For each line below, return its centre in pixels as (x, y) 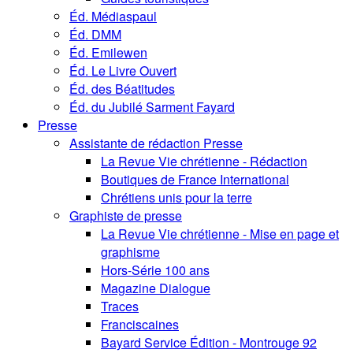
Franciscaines (140, 325)
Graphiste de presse (126, 216)
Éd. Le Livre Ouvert (123, 71)
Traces (120, 307)
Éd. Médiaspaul (113, 17)
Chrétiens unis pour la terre (176, 198)
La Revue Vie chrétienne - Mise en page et (220, 234)
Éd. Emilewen (108, 53)
